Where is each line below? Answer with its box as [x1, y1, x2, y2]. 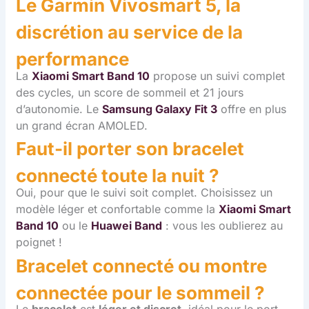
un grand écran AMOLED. [16, 118, 148, 132]
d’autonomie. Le [16, 101, 103, 116]
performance [16, 48, 130, 70]
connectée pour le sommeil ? [16, 281, 266, 303]
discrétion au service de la [16, 21, 243, 43]
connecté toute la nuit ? [16, 165, 220, 187]
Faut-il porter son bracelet [16, 138, 245, 160]
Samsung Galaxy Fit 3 [102, 101, 218, 116]
